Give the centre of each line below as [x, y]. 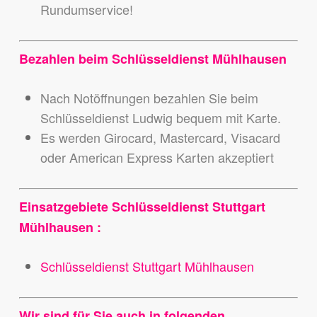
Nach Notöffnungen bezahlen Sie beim [149, 98]
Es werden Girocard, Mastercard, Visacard [160, 138]
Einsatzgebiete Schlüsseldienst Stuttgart [142, 207]
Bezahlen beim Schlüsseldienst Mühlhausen [152, 59]
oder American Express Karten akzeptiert [157, 157]
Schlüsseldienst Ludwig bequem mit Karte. [160, 118]
